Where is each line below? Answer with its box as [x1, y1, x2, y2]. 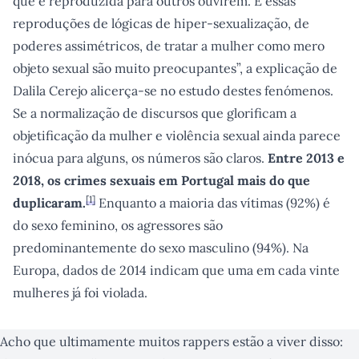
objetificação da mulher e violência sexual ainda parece [13, 127, 341, 143]
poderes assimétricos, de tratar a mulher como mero [13, 38, 325, 54]
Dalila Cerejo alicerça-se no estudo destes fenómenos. [13, 83, 333, 99]
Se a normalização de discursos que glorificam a [13, 105, 296, 121]
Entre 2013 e [268, 150, 345, 166]
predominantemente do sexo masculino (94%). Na [13, 240, 309, 256]
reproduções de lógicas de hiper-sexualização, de [13, 15, 309, 31]
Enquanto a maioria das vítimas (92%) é [95, 195, 330, 211]
